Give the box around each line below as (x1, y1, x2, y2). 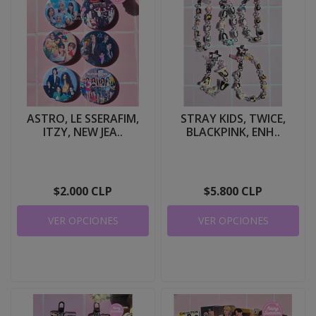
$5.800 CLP (204, 183, 262, 199)
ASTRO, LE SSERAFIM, (27, 111, 139, 126)
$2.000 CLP (54, 183, 112, 199)
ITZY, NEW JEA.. (43, 124, 123, 140)
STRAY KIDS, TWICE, (181, 111, 286, 126)
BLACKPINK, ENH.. (186, 124, 280, 140)
